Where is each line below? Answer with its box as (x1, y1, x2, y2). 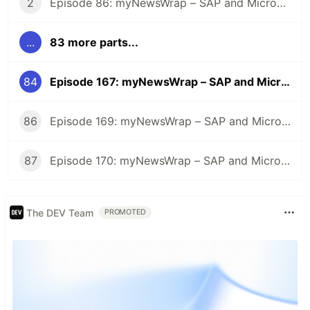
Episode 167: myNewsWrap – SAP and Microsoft (281, 75, 290, 89)
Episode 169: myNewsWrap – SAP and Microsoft (282, 114, 291, 129)
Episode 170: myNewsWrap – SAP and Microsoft (281, 154, 290, 168)
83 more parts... (50, 35, 138, 50)
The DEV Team (26, 206, 93, 219)
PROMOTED (104, 208, 147, 217)
